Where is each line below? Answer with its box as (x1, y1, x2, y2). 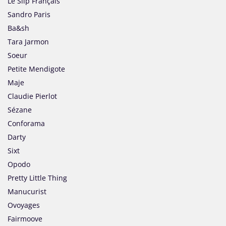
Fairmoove (8, 214, 42, 224)
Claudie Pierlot (8, 91, 57, 101)
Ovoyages (8, 200, 40, 210)
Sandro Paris (8, 10, 50, 20)
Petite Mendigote (8, 64, 65, 74)
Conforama (8, 119, 45, 129)
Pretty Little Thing (8, 173, 67, 183)
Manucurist (8, 187, 46, 197)
